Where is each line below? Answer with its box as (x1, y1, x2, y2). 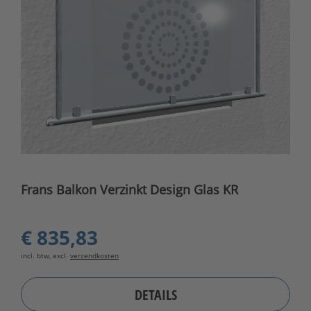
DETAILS (134, 285, 177, 304)
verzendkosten (70, 251, 119, 261)
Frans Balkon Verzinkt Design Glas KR (21, 181, 238, 199)
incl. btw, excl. (21, 251, 70, 261)
